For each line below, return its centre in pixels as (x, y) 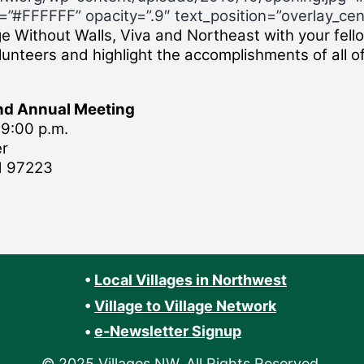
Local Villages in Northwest (190, 280)
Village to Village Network (185, 306)
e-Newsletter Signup (167, 331)
